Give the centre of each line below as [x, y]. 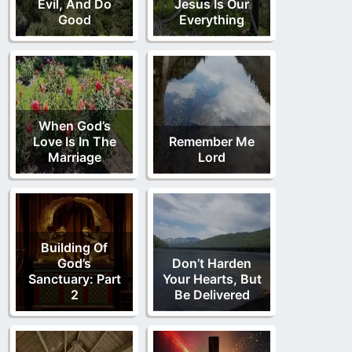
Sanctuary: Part [74, 279]
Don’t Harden [212, 264]
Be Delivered [212, 295]
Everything [212, 20]
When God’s [74, 126]
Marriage [74, 158]
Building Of [74, 248]
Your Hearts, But [212, 279]
